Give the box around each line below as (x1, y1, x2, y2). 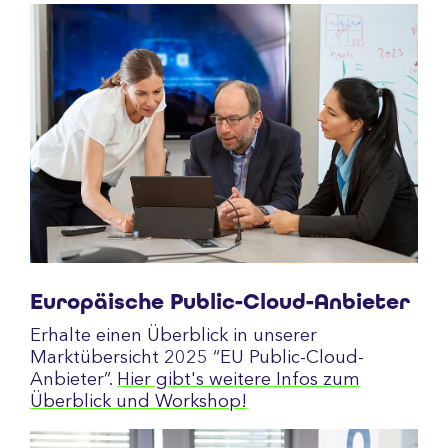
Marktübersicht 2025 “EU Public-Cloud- (30, 349, 364, 367)
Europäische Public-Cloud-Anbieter (30, 288, 410, 315)
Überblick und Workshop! (30, 393, 247, 411)
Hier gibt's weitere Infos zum (117, 371, 360, 389)
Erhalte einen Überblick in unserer (30, 327, 317, 345)
